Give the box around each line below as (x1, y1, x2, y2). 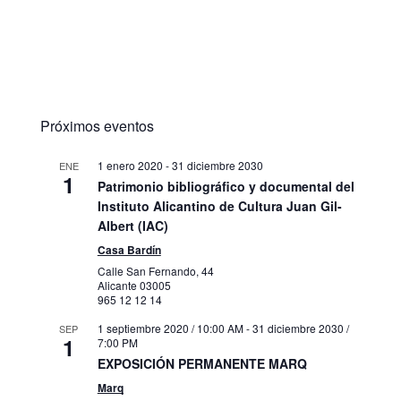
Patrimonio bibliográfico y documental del (97, 177, 354, 195)
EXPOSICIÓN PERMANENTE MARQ (97, 354, 307, 372)
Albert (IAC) (97, 217, 168, 235)
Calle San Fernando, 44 (97, 263, 214, 278)
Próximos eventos (39, 115, 154, 136)
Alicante (97, 277, 140, 293)
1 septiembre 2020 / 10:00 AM (97, 320, 243, 336)
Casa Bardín (97, 242, 161, 258)
